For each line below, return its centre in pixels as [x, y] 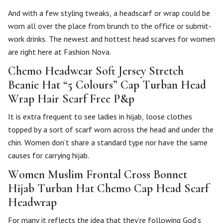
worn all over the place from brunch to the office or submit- [110, 26]
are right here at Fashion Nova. [59, 52]
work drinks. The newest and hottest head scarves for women [111, 39]
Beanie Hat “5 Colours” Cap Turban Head [107, 85]
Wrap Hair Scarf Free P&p [71, 99]
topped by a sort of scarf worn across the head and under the [111, 129]
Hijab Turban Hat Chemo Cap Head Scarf [108, 188]
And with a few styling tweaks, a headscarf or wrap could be [109, 13]
